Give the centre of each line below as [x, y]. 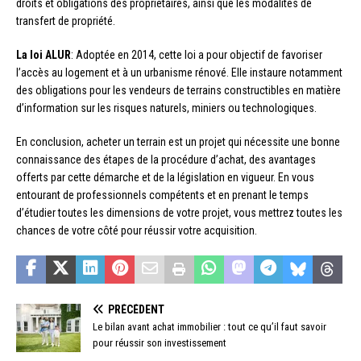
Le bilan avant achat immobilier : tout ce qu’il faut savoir [210, 326]
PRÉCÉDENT [136, 309]
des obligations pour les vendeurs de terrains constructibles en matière [178, 90]
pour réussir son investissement [160, 342]
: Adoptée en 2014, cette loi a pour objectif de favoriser [197, 54]
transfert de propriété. [66, 21]
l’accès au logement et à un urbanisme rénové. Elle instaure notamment [179, 72]
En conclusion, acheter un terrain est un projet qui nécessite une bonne [178, 141]
